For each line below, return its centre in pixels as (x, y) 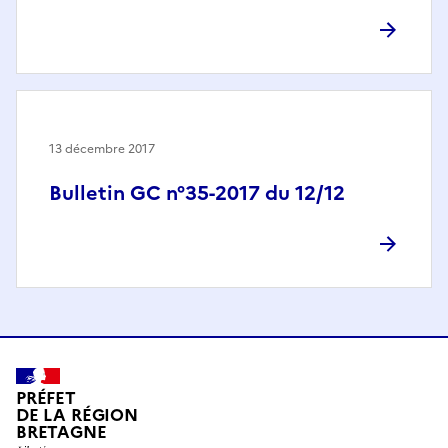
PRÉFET (46, 398)
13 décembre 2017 (102, 149)
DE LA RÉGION (77, 415)
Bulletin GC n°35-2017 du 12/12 (197, 193)
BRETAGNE (61, 432)
